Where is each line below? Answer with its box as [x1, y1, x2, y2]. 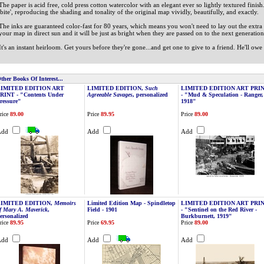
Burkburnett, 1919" [181, 213, 232, 219]
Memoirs [54, 200, 76, 206]
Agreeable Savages [87, 91, 133, 98]
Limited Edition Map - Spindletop [87, 200, 176, 206]
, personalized [133, 91, 168, 98]
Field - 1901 [87, 206, 117, 213]
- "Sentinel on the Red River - [181, 206, 257, 213]
